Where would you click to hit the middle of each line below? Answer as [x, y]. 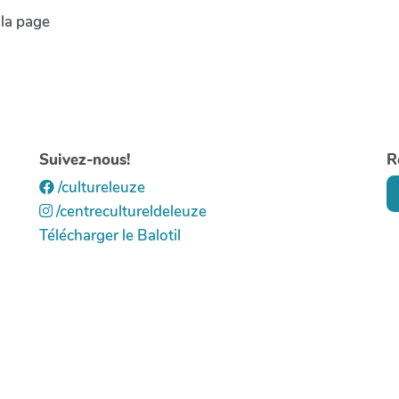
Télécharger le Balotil [110, 236]
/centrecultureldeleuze [130, 212]
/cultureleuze [100, 188]
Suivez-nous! [85, 159]
